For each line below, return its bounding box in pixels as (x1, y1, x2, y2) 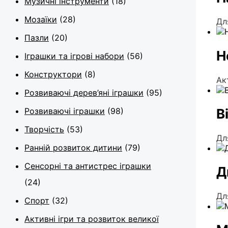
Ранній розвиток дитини (24, 142, 122, 153)
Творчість (24, 124, 64, 134)
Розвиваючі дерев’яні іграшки (24, 87, 144, 98)
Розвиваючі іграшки (24, 105, 105, 116)
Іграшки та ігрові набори (24, 50, 124, 61)
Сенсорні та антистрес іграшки (24, 160, 151, 171)
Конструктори (24, 69, 82, 79)
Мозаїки (24, 14, 57, 24)
